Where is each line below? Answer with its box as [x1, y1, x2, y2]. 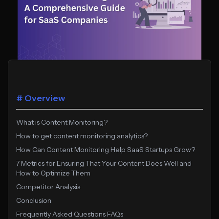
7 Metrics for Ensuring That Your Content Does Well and [16, 158, 192, 168]
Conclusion [16, 196, 51, 205]
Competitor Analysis [16, 182, 80, 191]
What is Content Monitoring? [16, 117, 108, 127]
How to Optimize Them [16, 168, 90, 177]
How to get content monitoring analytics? [16, 131, 148, 140]
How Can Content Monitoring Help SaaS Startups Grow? [16, 145, 195, 154]
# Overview [16, 92, 65, 104]
